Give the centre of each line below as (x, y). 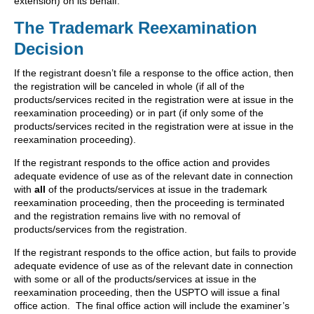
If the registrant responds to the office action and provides (142, 163)
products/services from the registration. (101, 230)
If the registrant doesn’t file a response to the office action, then (154, 73)
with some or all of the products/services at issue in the (135, 279)
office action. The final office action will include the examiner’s (152, 306)
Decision (49, 49)
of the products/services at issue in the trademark (156, 190)
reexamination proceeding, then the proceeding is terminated (149, 203)
